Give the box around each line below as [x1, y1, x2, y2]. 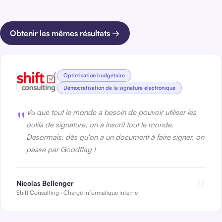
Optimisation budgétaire [63, 71, 125, 79]
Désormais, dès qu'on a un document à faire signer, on [26, 132, 204, 142]
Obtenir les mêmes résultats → [10, 28, 120, 38]
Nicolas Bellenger [16, 178, 74, 187]
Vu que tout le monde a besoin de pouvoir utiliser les [26, 107, 196, 117]
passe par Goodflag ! [26, 144, 96, 154]
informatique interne [84, 188, 138, 196]
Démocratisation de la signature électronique [63, 84, 175, 91]
